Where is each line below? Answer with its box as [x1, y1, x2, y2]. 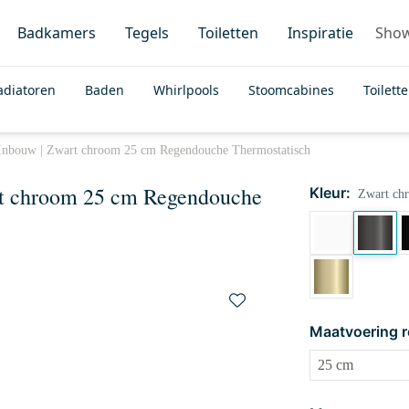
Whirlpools [153, 81, 219, 99]
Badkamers [17, 23, 96, 43]
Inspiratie [288, 23, 353, 43]
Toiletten [198, 23, 258, 43]
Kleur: [309, 184, 351, 202]
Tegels [125, 23, 169, 43]
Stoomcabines [248, 81, 334, 99]
